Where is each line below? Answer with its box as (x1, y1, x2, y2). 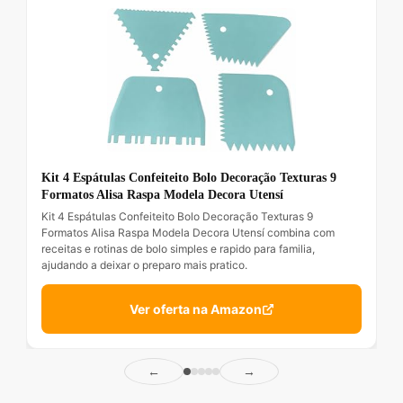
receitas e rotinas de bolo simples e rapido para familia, (41, 242, 315, 256)
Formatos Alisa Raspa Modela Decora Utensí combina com (41, 226, 335, 240)
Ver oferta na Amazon (129, 301, 262, 318)
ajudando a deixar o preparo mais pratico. (41, 258, 247, 273)
